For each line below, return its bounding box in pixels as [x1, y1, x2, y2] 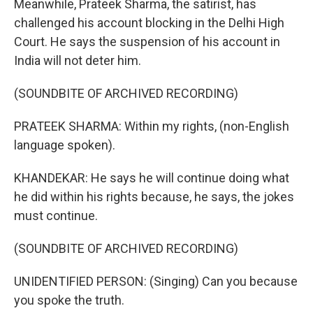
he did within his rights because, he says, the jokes [14, 189, 294, 204]
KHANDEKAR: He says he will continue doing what [14, 170, 289, 185]
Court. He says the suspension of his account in [14, 34, 280, 49]
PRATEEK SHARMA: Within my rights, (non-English [14, 119, 289, 133]
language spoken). [14, 138, 115, 152]
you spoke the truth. [14, 293, 124, 307]
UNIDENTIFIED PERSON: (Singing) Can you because [14, 274, 298, 289]
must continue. [14, 208, 98, 223]
